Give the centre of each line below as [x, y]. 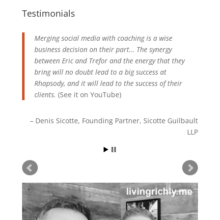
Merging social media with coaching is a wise [103, 38]
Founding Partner [111, 120]
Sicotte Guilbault [171, 120]
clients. [45, 94]
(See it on [73, 94]
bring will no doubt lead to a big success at [100, 72]
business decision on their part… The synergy [103, 49]
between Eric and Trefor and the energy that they [109, 60]
